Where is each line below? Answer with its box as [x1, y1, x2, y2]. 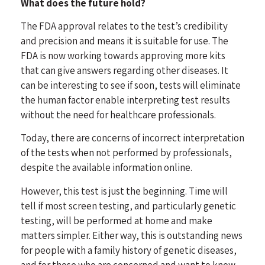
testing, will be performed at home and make [21, 214, 212, 227]
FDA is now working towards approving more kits [21, 49, 225, 62]
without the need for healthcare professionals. [21, 108, 216, 121]
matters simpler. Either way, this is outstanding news [21, 228, 243, 242]
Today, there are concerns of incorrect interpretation [21, 131, 244, 145]
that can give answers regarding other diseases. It [21, 63, 228, 77]
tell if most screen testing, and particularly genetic [21, 199, 236, 212]
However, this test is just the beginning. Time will [21, 184, 228, 198]
